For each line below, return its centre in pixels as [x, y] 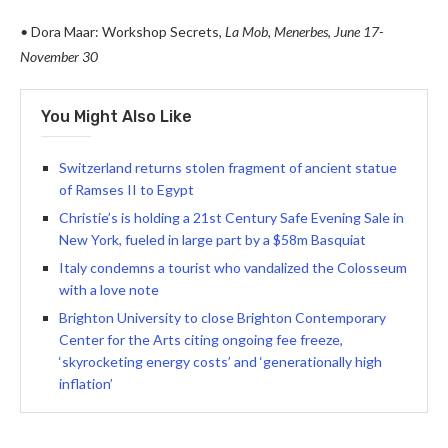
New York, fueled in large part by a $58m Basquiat [212, 240]
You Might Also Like [116, 117]
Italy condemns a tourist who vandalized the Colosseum [233, 268]
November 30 [59, 57]
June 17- [358, 32]
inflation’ [86, 384]
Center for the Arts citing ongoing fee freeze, [201, 340]
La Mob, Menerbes [275, 32]
